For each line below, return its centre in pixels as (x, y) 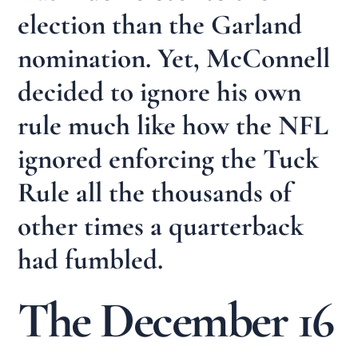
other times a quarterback (161, 227)
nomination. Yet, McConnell (174, 59)
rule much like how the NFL (173, 126)
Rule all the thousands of (155, 193)
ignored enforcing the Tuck (169, 159)
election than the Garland (160, 25)
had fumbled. (91, 260)
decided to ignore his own (160, 92)
